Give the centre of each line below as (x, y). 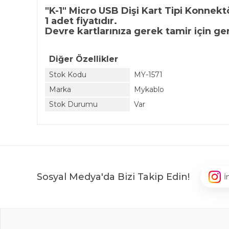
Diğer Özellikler (84, 59)
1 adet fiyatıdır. (81, 21)
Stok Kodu (68, 75)
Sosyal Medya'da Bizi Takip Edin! (113, 177)
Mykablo (149, 89)
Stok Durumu (73, 104)
